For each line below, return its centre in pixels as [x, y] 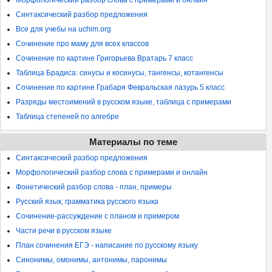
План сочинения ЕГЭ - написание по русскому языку [107, 245]
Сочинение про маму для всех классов [82, 44]
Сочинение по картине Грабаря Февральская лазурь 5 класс [120, 87]
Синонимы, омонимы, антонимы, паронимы [91, 260]
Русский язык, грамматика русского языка [87, 202]
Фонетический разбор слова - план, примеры [94, 187]
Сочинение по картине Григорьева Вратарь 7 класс [104, 58]
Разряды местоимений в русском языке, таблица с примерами [124, 102]
